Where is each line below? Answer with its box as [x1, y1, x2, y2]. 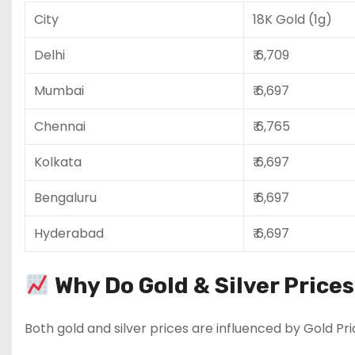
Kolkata [34, 152, 82, 171]
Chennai [34, 116, 86, 136]
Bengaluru [34, 188, 97, 207]
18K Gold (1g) [253, 10, 332, 29]
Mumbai [34, 81, 84, 100]
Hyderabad [34, 223, 104, 242]
